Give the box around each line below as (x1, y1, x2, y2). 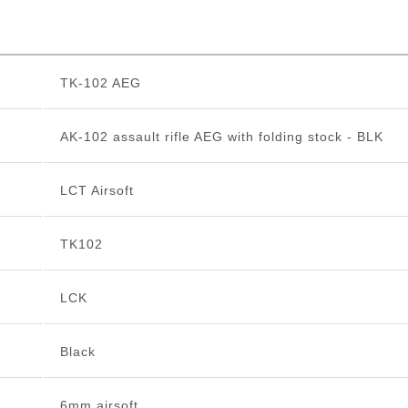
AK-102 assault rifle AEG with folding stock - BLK (59, 129, 383, 145)
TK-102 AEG (59, 76, 141, 91)
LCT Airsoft (59, 183, 134, 199)
